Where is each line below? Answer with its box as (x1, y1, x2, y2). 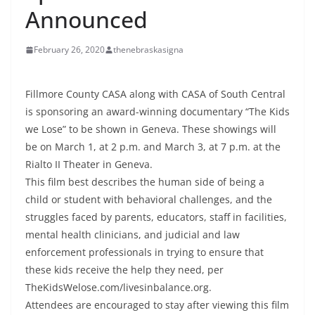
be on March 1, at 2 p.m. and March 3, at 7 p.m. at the (25, 140, 281, 154)
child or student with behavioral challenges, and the (25, 193, 272, 207)
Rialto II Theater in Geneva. (25, 157, 153, 172)
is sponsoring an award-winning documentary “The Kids (25, 105, 290, 119)
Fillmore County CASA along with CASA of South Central (25, 87, 285, 101)
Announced (25, 4, 148, 35)
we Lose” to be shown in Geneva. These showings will (25, 122, 276, 136)
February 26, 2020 (34, 44, 105, 56)
